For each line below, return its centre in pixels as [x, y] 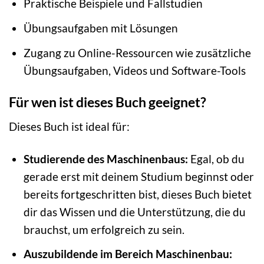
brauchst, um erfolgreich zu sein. [104, 229]
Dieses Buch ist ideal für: [69, 126]
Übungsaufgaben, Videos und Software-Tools [134, 70]
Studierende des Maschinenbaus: [105, 159]
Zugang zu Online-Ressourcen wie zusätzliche [137, 52]
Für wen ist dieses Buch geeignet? [108, 102]
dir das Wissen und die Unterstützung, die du [134, 212]
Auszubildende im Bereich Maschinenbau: [128, 254]
